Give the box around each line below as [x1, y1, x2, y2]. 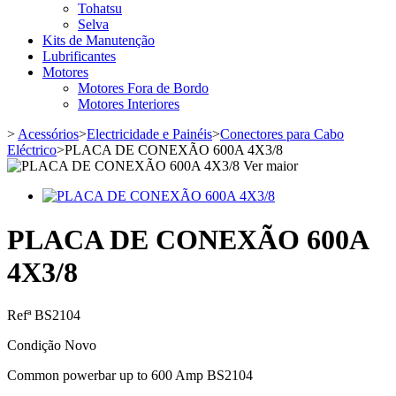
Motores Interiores [78, 96, 179, 112]
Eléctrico [7, 142, 57, 158]
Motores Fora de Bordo [78, 80, 209, 96]
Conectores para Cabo [220, 126, 344, 142]
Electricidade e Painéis [87, 126, 212, 142]
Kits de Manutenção [42, 33, 155, 49]
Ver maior [243, 158, 298, 174]
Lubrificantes [42, 49, 116, 65]
